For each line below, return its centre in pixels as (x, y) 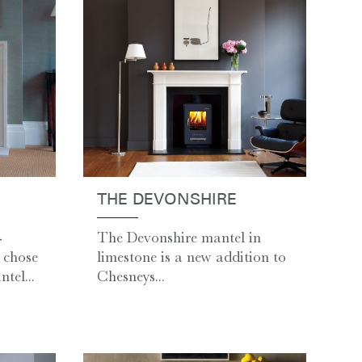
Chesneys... (130, 277)
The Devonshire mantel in (179, 238)
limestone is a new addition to (191, 257)
